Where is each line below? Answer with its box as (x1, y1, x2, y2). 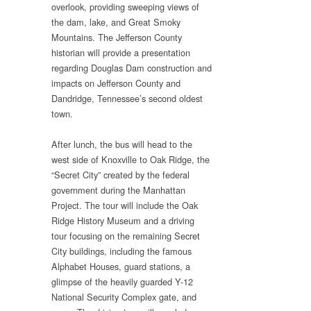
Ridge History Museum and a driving (51, 213, 194, 227)
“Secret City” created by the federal (51, 167, 190, 181)
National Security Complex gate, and (51, 289, 196, 303)
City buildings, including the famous (51, 244, 192, 258)
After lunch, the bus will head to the (51, 137, 192, 151)
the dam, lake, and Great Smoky (51, 15, 180, 28)
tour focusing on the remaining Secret (51, 228, 200, 242)
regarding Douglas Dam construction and (51, 60, 212, 74)
